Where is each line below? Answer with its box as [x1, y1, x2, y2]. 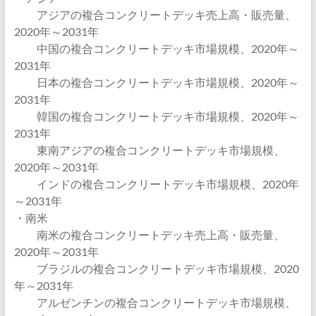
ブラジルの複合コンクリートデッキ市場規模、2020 [13, 262, 299, 275]
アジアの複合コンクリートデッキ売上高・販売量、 [13, 8, 296, 21]
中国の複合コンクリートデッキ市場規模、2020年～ [13, 42, 299, 55]
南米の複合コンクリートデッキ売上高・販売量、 [13, 228, 285, 241]
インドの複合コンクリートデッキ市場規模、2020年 [13, 177, 299, 190]
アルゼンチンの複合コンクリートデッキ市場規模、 [13, 296, 296, 309]
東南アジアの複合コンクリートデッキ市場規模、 [13, 143, 285, 157]
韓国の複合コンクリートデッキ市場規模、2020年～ [13, 109, 299, 123]
